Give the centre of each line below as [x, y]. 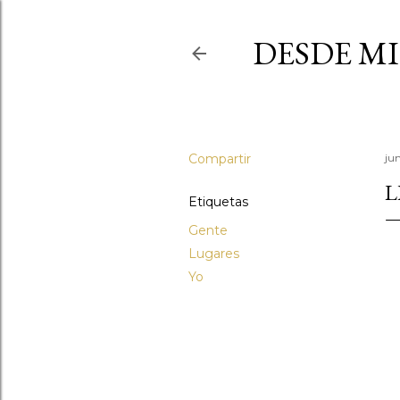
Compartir [220, 159]
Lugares [214, 254]
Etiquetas [218, 202]
